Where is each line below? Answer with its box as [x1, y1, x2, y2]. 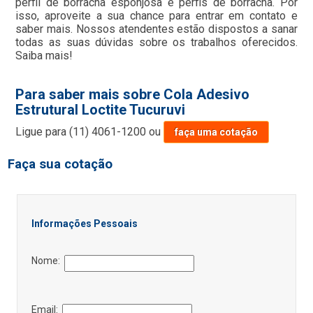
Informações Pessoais [31, 217, 138, 229]
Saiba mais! [15, 48, 73, 62]
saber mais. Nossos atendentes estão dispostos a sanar [15, 22, 298, 36]
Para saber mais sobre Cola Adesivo [15, 85, 250, 103]
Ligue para [15, 124, 70, 138]
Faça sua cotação [8, 156, 113, 172]
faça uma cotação [175, 126, 259, 138]
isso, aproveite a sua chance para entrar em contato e [15, 8, 298, 22]
